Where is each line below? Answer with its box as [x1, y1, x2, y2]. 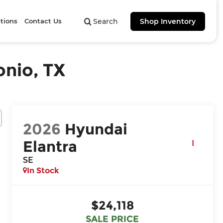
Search [93, 17, 118, 26]
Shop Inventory [139, 17, 196, 26]
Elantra [23, 137, 78, 156]
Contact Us [24, 17, 62, 25]
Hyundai [65, 119, 128, 138]
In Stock [27, 165, 60, 175]
